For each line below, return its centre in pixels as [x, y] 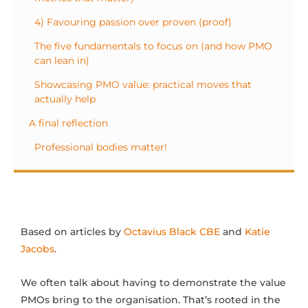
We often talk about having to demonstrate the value [153, 283]
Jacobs [37, 249]
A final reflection [68, 123]
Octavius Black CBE [172, 232]
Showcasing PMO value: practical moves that [143, 85]
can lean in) [62, 61]
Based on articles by [72, 232]
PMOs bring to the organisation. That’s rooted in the [151, 300]
